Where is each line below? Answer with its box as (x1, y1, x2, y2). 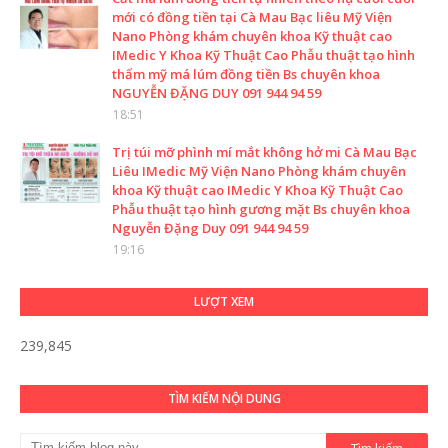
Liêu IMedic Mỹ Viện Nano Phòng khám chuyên (112, 161, 406, 180)
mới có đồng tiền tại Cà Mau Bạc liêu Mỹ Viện (112, 7, 392, 26)
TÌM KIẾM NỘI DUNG (167, 389, 281, 407)
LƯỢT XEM (194, 292, 254, 310)
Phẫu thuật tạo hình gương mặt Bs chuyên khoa (112, 199, 410, 218)
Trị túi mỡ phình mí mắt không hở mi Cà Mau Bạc (112, 142, 417, 161)
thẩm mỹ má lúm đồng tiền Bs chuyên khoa (112, 64, 380, 83)
